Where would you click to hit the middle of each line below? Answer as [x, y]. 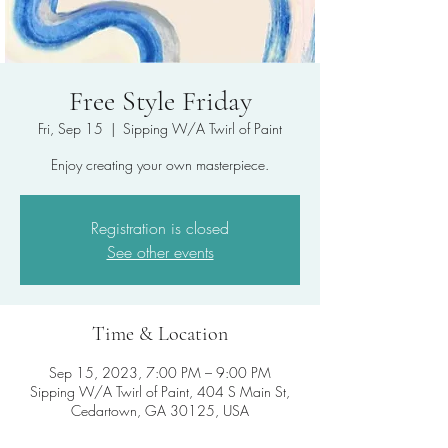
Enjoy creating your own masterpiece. [160, 164]
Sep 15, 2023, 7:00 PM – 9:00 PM [160, 372]
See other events [160, 252]
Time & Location [160, 334]
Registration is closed [160, 228]
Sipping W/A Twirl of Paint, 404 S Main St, [160, 391]
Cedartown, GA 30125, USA [160, 410]
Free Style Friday [160, 101]
